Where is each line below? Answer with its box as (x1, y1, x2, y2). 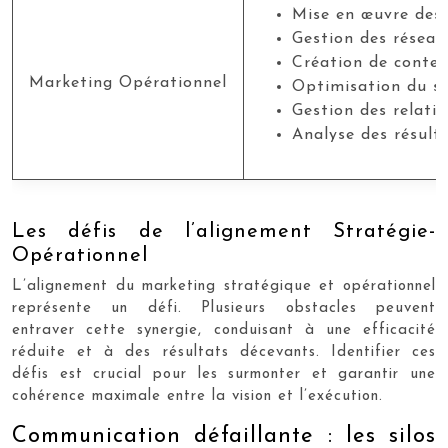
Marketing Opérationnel (29, 75, 227, 91)
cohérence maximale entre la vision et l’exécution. (12, 389, 383, 404)
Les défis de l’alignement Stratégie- (12, 222, 436, 242)
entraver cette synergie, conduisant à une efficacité (12, 323, 436, 338)
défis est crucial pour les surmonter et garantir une (12, 367, 436, 382)
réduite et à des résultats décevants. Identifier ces (12, 345, 436, 360)
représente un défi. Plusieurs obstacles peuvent (12, 301, 436, 316)
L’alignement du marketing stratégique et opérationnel (12, 279, 436, 294)
